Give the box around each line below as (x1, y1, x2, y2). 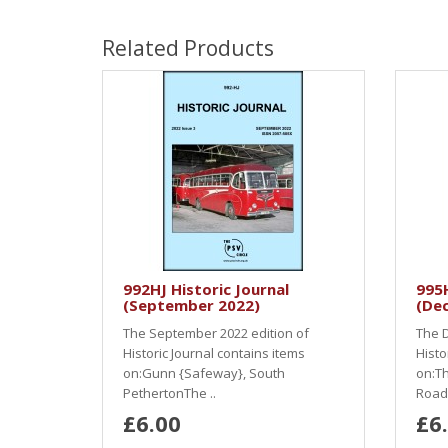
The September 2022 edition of (123, 324, 309, 342)
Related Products (102, 34, 274, 62)
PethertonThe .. (123, 384, 216, 402)
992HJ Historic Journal (123, 279, 289, 299)
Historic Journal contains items (123, 344, 305, 362)
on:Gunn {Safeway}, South (123, 364, 285, 382)
